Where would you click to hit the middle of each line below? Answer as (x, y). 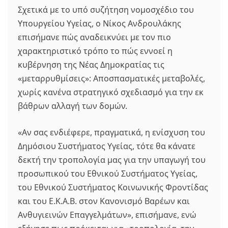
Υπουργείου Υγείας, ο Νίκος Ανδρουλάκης (99, 23)
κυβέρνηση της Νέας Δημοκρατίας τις (91, 65)
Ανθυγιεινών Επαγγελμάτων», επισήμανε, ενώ (107, 215)
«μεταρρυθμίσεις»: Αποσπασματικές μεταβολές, (111, 78)
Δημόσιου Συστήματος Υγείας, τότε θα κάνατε (107, 146)
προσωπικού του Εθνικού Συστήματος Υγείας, (108, 174)
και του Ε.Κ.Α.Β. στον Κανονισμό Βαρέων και (104, 201)
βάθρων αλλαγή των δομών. (73, 106)
